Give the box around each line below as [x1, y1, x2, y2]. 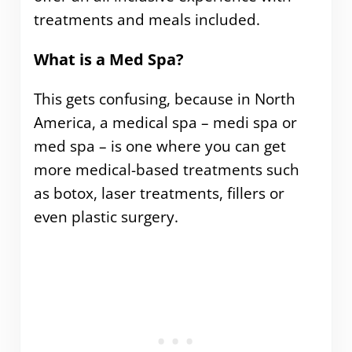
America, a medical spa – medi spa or [33, 112, 297, 133]
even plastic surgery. [33, 206, 178, 227]
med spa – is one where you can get [33, 135, 286, 156]
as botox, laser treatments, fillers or [33, 182, 284, 203]
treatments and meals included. [33, 9, 260, 31]
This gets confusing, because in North [33, 88, 295, 109]
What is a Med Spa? [33, 48, 188, 70]
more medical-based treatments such [33, 159, 299, 180]
